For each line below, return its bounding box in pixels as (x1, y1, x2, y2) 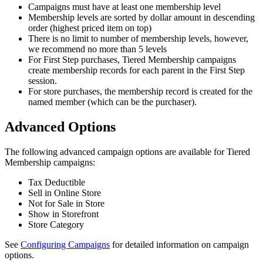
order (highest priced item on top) (28, 22, 151, 33)
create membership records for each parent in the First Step (28, 65, 245, 75)
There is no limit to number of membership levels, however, (28, 33, 248, 43)
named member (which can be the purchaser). (28, 96, 197, 107)
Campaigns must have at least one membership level (28, 1, 221, 12)
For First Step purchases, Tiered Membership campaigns (28, 54, 236, 65)
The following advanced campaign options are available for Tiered (5, 146, 250, 157)
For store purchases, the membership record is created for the (28, 86, 252, 96)
